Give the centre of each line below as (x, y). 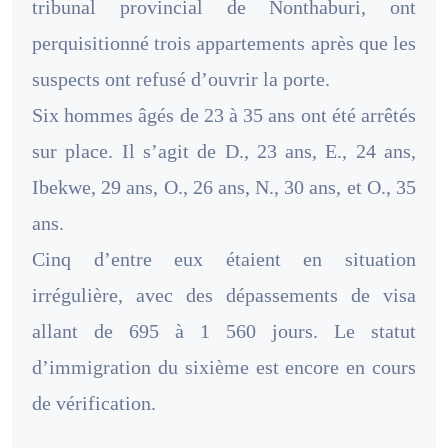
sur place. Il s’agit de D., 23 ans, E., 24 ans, (224, 150)
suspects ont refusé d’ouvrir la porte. (181, 78)
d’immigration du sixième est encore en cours (224, 366)
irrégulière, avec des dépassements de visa (224, 294)
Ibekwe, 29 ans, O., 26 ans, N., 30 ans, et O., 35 (224, 186)
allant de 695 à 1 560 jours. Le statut (224, 330)
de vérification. (94, 402)
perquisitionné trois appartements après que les (224, 42)
